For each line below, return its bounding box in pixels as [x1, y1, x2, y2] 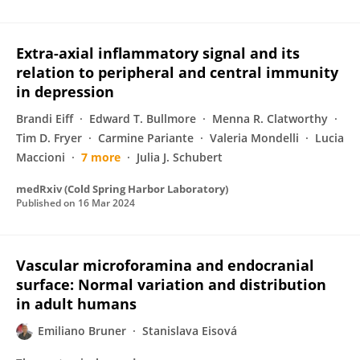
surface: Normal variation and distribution [16, 275, 326, 294]
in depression [16, 82, 114, 101]
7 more [81, 149, 121, 165]
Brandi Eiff [16, 111, 73, 126]
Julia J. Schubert [137, 149, 223, 165]
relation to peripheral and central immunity [16, 63, 338, 82]
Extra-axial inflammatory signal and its [16, 43, 300, 63]
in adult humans [16, 294, 137, 313]
